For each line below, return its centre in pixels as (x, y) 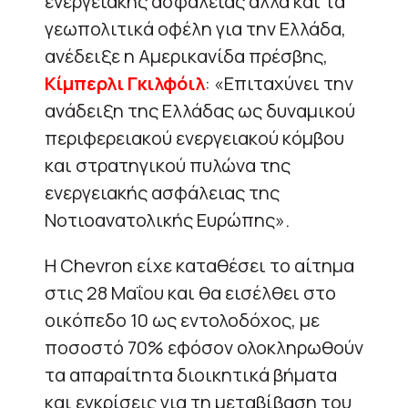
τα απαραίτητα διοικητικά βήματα (191, 374)
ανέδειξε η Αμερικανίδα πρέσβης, (186, 56)
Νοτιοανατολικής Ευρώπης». (167, 219)
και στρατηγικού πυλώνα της (168, 165)
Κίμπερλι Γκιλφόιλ (125, 83)
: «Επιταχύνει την (279, 83)
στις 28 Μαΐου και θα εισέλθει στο (190, 292)
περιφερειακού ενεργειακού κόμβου (194, 138)
